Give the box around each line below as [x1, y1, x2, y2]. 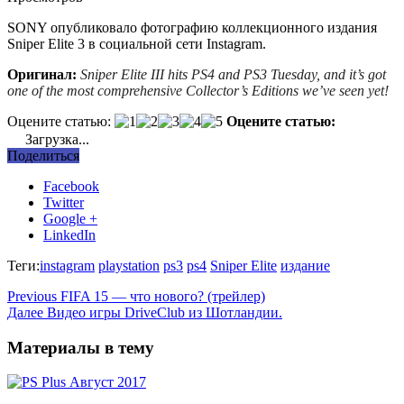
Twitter [43, 194, 84, 210]
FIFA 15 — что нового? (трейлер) [57, 288, 265, 304]
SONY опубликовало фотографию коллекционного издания [7, 19, 377, 35]
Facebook [43, 178, 99, 194]
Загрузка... [22, 131, 89, 147]
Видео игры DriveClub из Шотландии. [43, 304, 282, 320]
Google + [43, 210, 97, 226]
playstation [98, 257, 160, 273]
